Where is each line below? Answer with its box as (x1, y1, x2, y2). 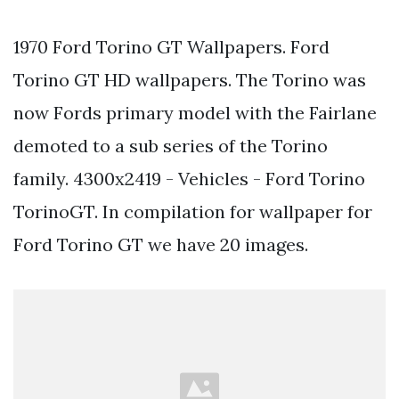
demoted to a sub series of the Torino (13, 134, 328, 158)
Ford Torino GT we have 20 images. (13, 233, 308, 256)
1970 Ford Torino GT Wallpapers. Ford (13, 36, 330, 59)
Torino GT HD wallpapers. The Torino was (13, 69, 366, 92)
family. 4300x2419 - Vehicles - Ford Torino (13, 167, 365, 191)
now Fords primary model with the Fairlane (13, 102, 377, 125)
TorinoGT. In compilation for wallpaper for (13, 200, 372, 224)
